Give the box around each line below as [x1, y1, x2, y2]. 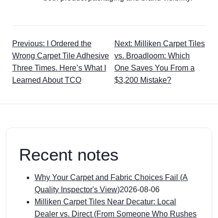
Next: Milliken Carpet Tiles [114, 39, 205, 48]
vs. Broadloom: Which [114, 52, 190, 60]
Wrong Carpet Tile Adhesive [12, 52, 109, 60]
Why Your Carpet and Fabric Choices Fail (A [35, 173, 188, 182]
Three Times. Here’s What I [12, 64, 106, 72]
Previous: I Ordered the [12, 39, 91, 48]
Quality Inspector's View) [35, 185, 120, 194]
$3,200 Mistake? [114, 76, 171, 84]
